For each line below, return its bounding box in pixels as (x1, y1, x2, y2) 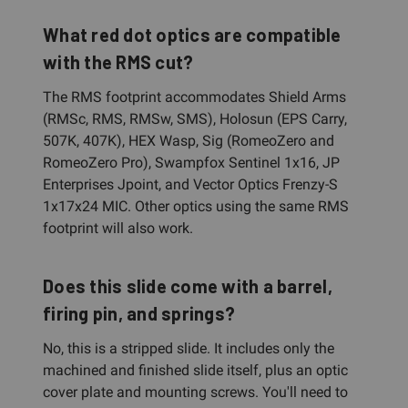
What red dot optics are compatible (43, 23, 342, 46)
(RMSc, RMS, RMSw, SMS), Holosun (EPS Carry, (43, 109, 347, 127)
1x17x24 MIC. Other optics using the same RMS (43, 197, 349, 215)
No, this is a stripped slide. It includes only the (43, 339, 334, 357)
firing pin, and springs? (43, 301, 235, 324)
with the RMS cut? (43, 50, 194, 73)
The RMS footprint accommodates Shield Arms (43, 87, 346, 106)
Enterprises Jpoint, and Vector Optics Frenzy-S (43, 175, 338, 193)
